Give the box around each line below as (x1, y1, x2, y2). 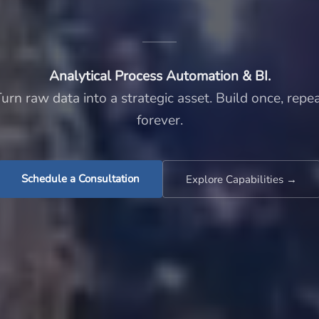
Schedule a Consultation (21, 171, 140, 186)
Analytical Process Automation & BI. (48, 66, 271, 85)
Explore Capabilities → (186, 172, 297, 187)
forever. (136, 110, 183, 130)
